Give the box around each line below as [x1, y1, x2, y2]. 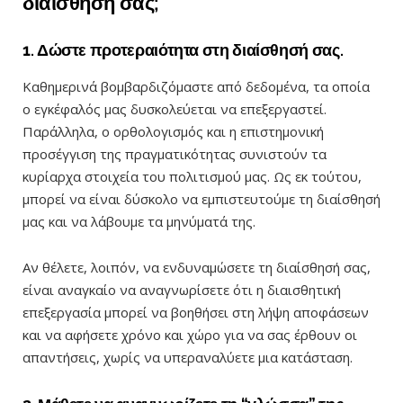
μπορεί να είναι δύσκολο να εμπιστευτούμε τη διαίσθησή [22, 190, 381, 209]
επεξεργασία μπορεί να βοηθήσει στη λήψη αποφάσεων [22, 303, 369, 322]
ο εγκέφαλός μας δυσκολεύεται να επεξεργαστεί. [22, 100, 327, 119]
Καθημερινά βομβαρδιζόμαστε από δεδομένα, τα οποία [22, 77, 370, 96]
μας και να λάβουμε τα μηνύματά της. [22, 212, 255, 231]
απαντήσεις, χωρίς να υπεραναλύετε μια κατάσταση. [22, 348, 353, 367]
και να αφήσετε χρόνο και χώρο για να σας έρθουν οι [22, 326, 357, 345]
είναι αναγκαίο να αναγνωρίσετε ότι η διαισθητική [22, 281, 341, 300]
